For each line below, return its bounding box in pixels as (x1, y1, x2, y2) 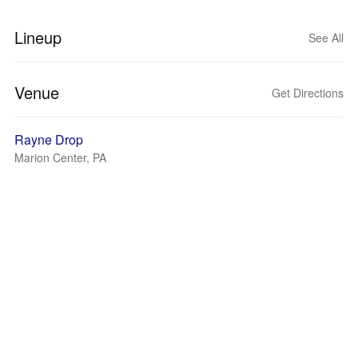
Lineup (14, 26, 62, 49)
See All (308, 30, 344, 46)
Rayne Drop (14, 130, 83, 149)
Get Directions (272, 85, 344, 101)
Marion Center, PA (14, 149, 106, 165)
